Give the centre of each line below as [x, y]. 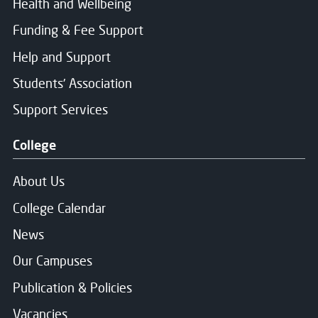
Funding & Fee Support [78, 30]
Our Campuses [53, 261]
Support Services [60, 110]
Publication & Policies [72, 287]
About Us [39, 181]
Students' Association [72, 83]
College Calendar [59, 208]
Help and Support [62, 56]
